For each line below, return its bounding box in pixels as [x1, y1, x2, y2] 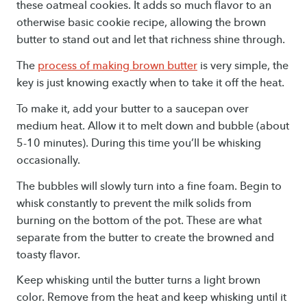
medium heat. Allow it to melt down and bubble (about [16, 119, 289, 132]
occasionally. [16, 153, 80, 167]
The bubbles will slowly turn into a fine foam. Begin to [16, 179, 282, 193]
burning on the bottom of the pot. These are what [16, 213, 262, 227]
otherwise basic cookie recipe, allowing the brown [16, 16, 266, 29]
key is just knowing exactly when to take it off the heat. [16, 76, 284, 90]
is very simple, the [197, 59, 288, 73]
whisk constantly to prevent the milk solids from [16, 196, 251, 210]
